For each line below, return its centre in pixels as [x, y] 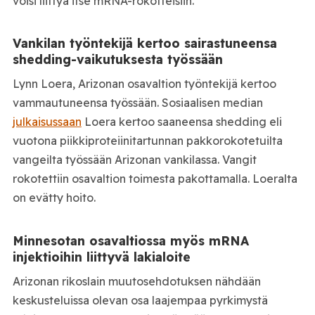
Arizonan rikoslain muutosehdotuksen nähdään [136, 282]
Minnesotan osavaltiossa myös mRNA [130, 240]
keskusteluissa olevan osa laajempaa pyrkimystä [140, 301]
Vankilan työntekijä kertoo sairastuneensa [144, 43]
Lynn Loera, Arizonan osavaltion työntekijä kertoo [144, 84]
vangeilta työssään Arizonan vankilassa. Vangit [134, 160]
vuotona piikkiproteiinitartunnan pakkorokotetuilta [147, 141]
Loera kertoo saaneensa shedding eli [181, 122]
